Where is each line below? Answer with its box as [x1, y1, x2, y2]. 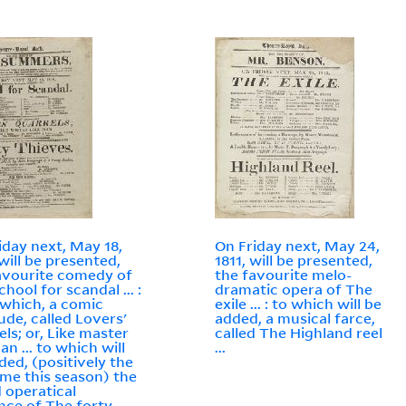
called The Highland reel [215, 324, 383, 343]
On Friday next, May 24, [215, 237, 381, 256]
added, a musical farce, [215, 309, 376, 328]
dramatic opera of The [215, 280, 373, 299]
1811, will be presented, [215, 251, 373, 270]
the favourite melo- [215, 266, 353, 285]
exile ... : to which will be [215, 295, 382, 314]
